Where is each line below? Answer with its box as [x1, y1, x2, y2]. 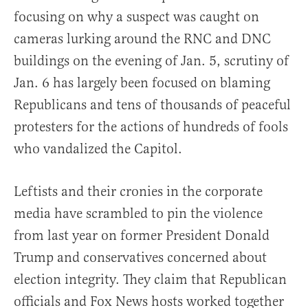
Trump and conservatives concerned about [14, 249, 267, 267]
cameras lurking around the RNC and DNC [14, 30, 271, 48]
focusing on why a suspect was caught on [14, 8, 259, 26]
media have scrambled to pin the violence [14, 205, 263, 223]
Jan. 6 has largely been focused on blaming [14, 74, 270, 92]
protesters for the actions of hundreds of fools [14, 118, 288, 136]
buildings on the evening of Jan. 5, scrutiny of [14, 52, 289, 70]
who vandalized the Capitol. [14, 140, 182, 158]
